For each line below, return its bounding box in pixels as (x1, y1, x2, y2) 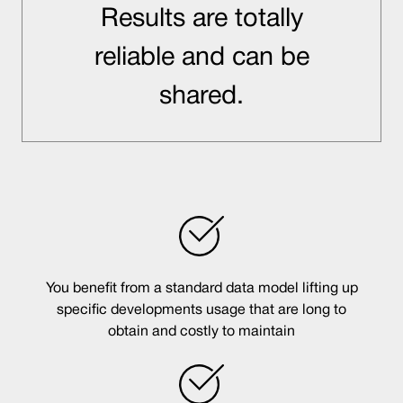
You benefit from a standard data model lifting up (45, 282, 358, 296)
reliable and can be (94, 45, 309, 70)
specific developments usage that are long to (57, 304, 346, 318)
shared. (159, 84, 244, 109)
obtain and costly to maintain (108, 326, 295, 339)
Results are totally (100, 6, 303, 31)
